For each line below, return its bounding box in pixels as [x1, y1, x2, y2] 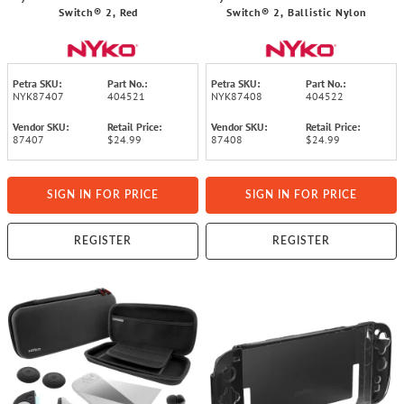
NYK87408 [211, 89, 262, 103]
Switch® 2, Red [58, 5, 139, 19]
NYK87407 [13, 89, 64, 103]
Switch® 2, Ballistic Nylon [225, 5, 368, 19]
